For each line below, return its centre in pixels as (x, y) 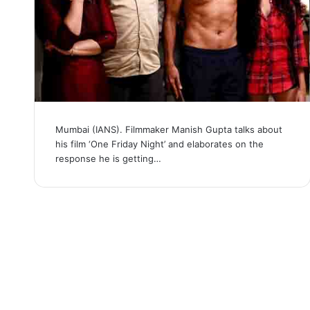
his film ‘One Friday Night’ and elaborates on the (159, 144)
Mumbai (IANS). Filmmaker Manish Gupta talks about (168, 129)
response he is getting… (108, 158)
